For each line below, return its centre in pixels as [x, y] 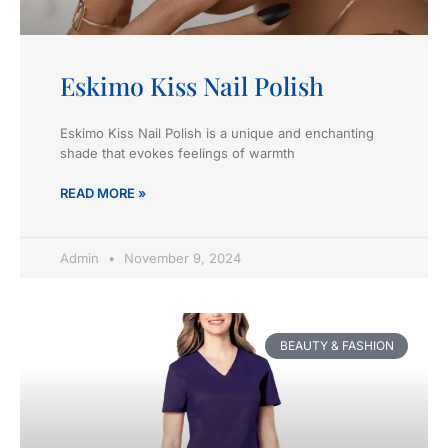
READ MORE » [103, 192]
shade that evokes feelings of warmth [177, 152]
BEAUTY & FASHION [336, 345]
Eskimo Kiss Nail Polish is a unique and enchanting [217, 132]
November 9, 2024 [180, 257]
